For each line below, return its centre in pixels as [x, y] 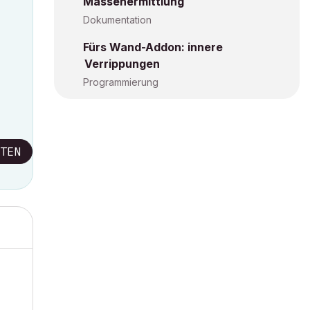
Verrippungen [122, 64]
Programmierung [121, 82]
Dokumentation [117, 20]
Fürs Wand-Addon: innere [153, 47]
